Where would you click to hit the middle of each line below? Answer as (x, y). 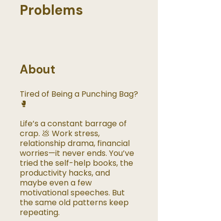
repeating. (40, 213)
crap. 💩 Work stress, (60, 134)
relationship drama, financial (75, 144)
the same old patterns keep (74, 203)
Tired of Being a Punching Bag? (79, 94)
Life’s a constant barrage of (73, 124)
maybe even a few (56, 183)
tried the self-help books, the (76, 163)
